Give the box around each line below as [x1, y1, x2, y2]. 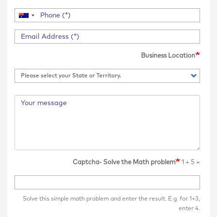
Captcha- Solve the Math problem [73, 159, 175, 166]
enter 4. [179, 206, 200, 212]
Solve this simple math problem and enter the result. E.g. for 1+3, [23, 196, 200, 202]
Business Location [141, 53, 195, 59]
